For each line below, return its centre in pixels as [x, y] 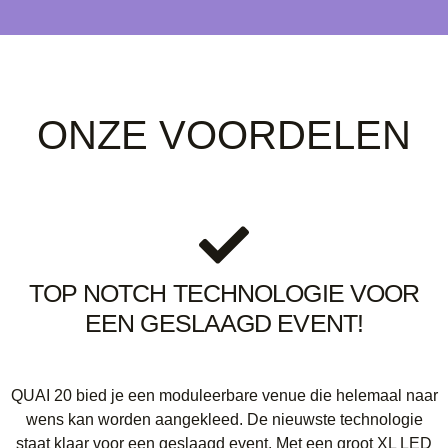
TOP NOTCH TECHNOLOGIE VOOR [224, 293]
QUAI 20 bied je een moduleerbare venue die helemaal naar [224, 396]
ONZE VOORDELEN [224, 135]
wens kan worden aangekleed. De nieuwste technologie [224, 420]
